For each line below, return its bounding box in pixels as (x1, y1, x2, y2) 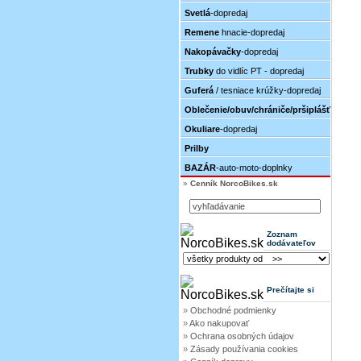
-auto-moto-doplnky (216, 163, 293, 172)
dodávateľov (267, 239, 316, 247)
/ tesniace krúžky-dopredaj (214, 85, 321, 95)
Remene (185, 27, 219, 37)
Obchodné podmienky (190, 305, 276, 315)
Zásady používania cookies (190, 344, 298, 354)
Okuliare (185, 124, 220, 134)
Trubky (185, 66, 214, 76)
